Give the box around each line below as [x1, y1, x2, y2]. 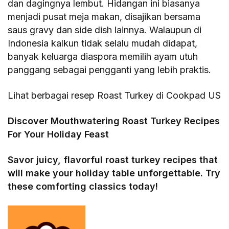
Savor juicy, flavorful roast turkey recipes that [8, 154, 218, 165]
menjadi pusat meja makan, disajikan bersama [8, 11, 201, 22]
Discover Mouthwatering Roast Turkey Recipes [8, 115, 220, 126]
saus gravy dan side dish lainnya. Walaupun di [8, 24, 202, 35]
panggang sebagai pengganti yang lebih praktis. [8, 64, 212, 75]
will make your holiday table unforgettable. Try [8, 167, 221, 178]
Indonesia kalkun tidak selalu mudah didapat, [8, 37, 198, 49]
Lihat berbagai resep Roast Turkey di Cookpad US [8, 89, 221, 101]
